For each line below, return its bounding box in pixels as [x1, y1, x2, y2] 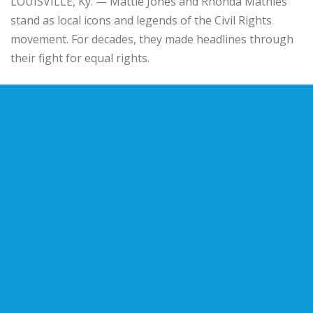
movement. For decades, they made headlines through [10, 31, 293, 47]
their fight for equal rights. [10, 50, 150, 66]
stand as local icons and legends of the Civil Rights [10, 12, 272, 28]
